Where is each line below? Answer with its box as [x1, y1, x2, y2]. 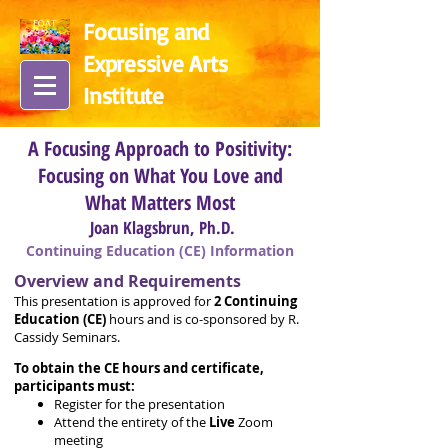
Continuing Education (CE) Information [26, 241, 294, 260]
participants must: [14, 377, 135, 395]
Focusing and [83, 17, 210, 46]
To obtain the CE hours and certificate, [14, 359, 264, 377]
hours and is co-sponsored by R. [106, 310, 299, 328]
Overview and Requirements [14, 270, 241, 292]
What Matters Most [85, 189, 235, 216]
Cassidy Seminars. [14, 328, 123, 346]
